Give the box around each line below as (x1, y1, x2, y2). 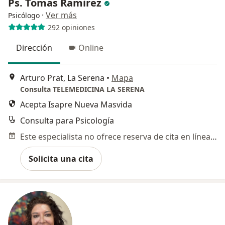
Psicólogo (8, 11, 40, 21)
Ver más (46, 10, 77, 21)
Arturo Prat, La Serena (20, 72, 104, 83)
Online (78, 42, 103, 54)
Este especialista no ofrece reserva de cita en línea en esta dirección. (210, 131, 217, 142)
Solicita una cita (29, 153, 93, 164)
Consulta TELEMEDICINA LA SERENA (20, 84, 145, 94)
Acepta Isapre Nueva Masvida (20, 98, 132, 110)
